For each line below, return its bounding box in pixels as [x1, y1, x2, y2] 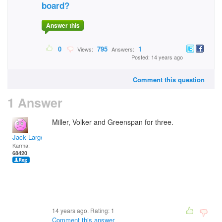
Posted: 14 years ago [131, 53, 183, 61]
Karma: [12, 141, 30, 149]
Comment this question [133, 75, 205, 84]
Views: [74, 45, 95, 54]
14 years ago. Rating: [52, 206, 111, 215]
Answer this [46, 21, 80, 30]
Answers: [110, 45, 136, 54]
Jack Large [12, 132, 44, 142]
